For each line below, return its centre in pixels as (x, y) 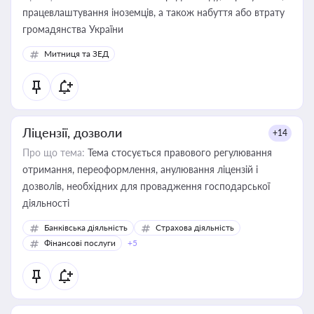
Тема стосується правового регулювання (178, 152)
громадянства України (73, 29)
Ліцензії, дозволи (72, 132)
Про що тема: (54, 152)
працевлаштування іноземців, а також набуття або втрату (153, 12)
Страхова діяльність (195, 227)
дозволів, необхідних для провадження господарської (146, 186)
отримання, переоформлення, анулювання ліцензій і (140, 169)
